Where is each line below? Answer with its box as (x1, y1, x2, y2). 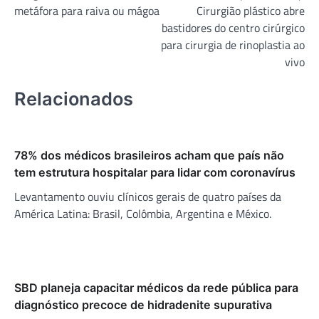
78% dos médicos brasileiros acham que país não (14, 147, 284, 162)
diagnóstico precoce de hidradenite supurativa (14, 297, 272, 312)
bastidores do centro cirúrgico (162, 19, 305, 36)
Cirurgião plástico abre (197, 1, 305, 19)
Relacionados (14, 88, 133, 110)
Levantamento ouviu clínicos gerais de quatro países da (14, 187, 281, 205)
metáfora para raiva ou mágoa (14, 1, 159, 19)
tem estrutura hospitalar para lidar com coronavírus (14, 164, 296, 179)
